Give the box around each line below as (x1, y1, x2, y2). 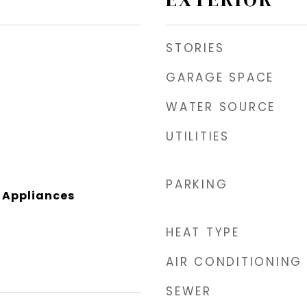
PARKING (166, 175, 228, 193)
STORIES (166, 39, 225, 56)
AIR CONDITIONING (166, 253, 302, 270)
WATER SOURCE (166, 98, 275, 115)
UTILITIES (166, 127, 230, 145)
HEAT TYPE (166, 223, 240, 241)
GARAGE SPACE (166, 69, 274, 86)
